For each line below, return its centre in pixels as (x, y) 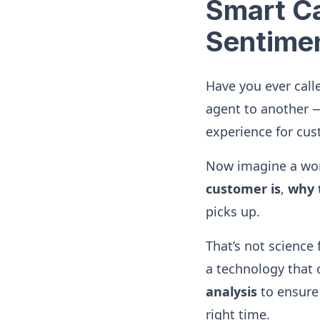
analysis (231, 291)
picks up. (233, 211)
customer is (243, 189)
